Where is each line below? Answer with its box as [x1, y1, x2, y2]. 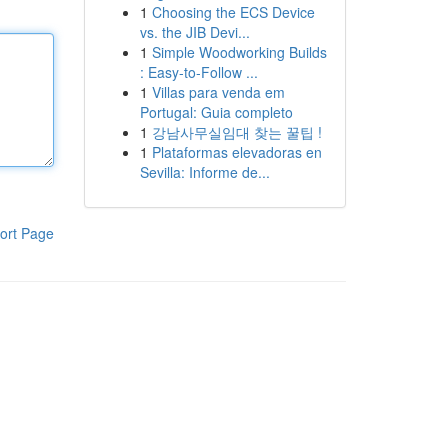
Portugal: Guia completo [139, 102, 293, 122]
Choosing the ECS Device [151, 2, 315, 22]
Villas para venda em [151, 82, 285, 102]
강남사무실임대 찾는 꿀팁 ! [151, 122, 322, 142]
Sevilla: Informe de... [139, 162, 270, 182]
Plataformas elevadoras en [151, 142, 322, 162]
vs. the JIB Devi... [139, 22, 250, 42]
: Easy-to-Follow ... [139, 62, 258, 82]
